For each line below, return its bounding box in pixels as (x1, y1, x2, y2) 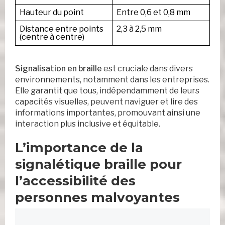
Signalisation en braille (15, 64, 102, 74)
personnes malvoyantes (15, 189, 180, 206)
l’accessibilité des (15, 173, 136, 189)
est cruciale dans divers (102, 64, 193, 74)
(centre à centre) (20, 32, 84, 42)
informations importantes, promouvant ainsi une (15, 108, 200, 118)
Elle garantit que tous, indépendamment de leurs (15, 86, 199, 96)
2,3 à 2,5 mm (117, 24, 162, 34)
